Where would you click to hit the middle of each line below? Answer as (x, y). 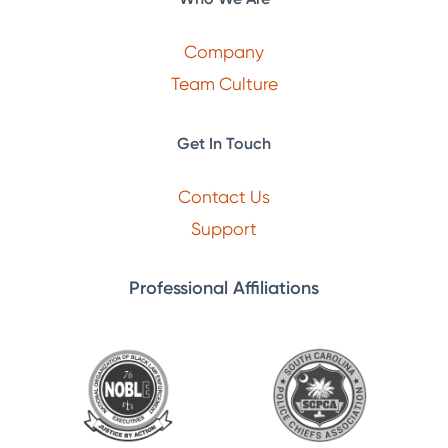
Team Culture (224, 83)
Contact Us (224, 197)
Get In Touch (224, 143)
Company (224, 52)
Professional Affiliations (224, 288)
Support (224, 228)
